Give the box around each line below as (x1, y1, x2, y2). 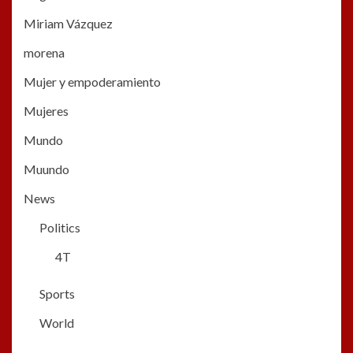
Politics (39, 220, 80, 236)
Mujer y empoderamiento (24, 74, 161, 90)
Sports (39, 286, 75, 302)
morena (24, 45, 65, 61)
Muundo (24, 162, 69, 177)
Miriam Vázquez (24, 16, 113, 32)
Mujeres (24, 103, 69, 119)
